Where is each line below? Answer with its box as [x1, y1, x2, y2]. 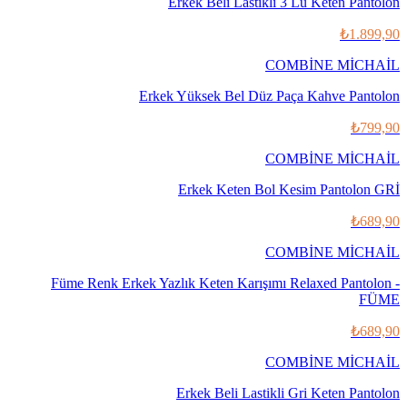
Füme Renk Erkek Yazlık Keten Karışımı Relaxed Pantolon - [51, 274, 400, 291]
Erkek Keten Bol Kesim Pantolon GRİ [178, 181, 400, 197]
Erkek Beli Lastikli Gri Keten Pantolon [176, 384, 400, 401]
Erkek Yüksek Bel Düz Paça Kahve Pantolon [139, 87, 400, 104]
